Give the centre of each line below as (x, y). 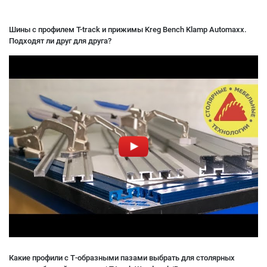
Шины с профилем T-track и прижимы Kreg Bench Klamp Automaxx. (128, 30)
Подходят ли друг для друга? (60, 41)
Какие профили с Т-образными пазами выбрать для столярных (122, 258)
